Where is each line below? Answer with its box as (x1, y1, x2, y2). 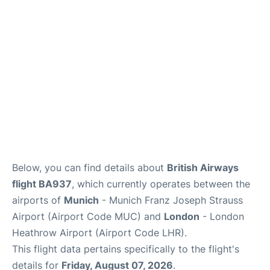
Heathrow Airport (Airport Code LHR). (12, 227, 187, 239)
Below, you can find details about (12, 162, 167, 174)
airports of (12, 194, 64, 207)
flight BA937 (12, 178, 72, 190)
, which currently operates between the (72, 178, 250, 190)
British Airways (167, 162, 239, 174)
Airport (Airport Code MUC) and (12, 210, 164, 223)
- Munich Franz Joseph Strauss (99, 194, 243, 207)
